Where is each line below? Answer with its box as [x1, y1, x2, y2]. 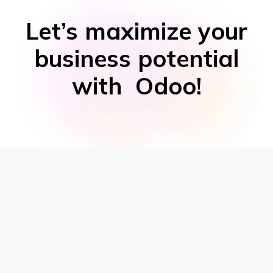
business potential [34, 43, 239, 73]
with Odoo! [71, 70, 202, 101]
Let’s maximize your [26, 15, 247, 46]
